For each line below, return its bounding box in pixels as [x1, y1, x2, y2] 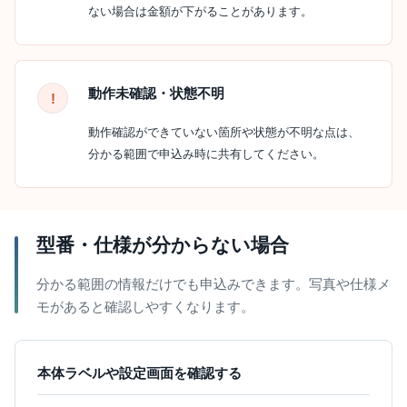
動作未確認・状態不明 [88, 85, 224, 101]
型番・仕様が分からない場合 [36, 234, 289, 255]
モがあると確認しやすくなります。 [36, 299, 254, 314]
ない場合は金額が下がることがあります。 [88, 5, 313, 18]
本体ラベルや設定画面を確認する [37, 365, 242, 381]
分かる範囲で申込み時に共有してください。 [88, 147, 324, 161]
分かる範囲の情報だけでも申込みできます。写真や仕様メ [36, 276, 391, 292]
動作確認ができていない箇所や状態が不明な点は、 [88, 125, 360, 139]
